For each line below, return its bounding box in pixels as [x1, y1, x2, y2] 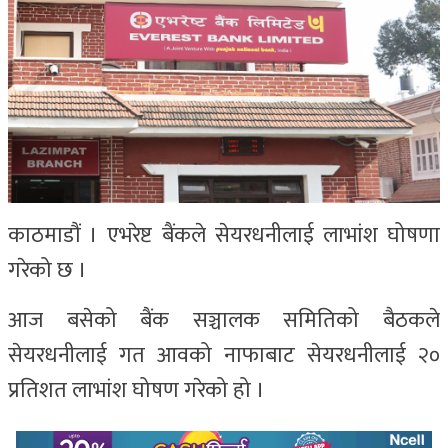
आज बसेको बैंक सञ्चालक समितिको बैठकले [8, 302, 440, 340]
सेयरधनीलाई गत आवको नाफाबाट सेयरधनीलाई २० [8, 337, 440, 375]
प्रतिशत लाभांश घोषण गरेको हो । [8, 372, 265, 410]
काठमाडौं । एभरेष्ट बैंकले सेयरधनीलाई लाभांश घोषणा [8, 217, 440, 255]
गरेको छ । [8, 252, 87, 290]
